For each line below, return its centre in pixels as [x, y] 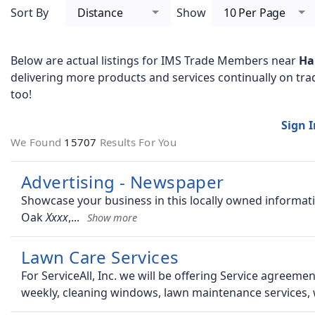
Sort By [30, 12]
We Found [38, 142]
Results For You [138, 142]
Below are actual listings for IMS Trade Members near [155, 61]
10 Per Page [255, 12]
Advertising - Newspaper [123, 182]
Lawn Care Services [100, 257]
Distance [100, 12]
